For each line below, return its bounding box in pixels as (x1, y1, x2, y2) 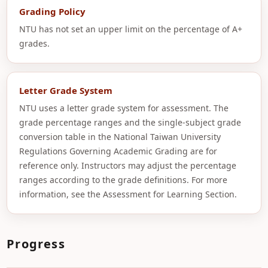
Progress (7, 236, 65, 252)
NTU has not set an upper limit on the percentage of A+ (19, 23, 243, 35)
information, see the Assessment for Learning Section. (19, 188, 237, 200)
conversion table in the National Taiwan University (19, 131, 221, 142)
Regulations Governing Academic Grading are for (19, 145, 218, 157)
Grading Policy (19, 5, 86, 17)
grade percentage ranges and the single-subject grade (19, 117, 242, 128)
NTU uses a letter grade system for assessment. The (19, 102, 229, 114)
